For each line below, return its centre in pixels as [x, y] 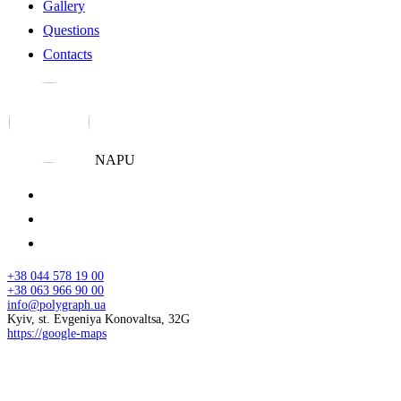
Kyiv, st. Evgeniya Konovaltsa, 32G [98, 319]
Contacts [68, 54]
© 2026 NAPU [51, 363]
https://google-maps [57, 333]
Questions [71, 30]
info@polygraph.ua [56, 304]
